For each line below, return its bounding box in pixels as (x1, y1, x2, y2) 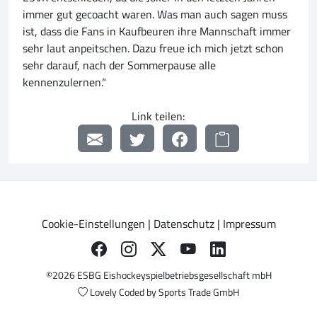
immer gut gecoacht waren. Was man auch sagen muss (23, 4, 287, 25)
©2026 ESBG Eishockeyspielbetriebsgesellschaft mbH (45, 266, 272, 285)
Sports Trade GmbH (158, 283, 239, 302)
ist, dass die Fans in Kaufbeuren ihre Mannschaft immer (23, 21, 291, 42)
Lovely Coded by (88, 283, 158, 302)
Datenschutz (153, 213, 214, 235)
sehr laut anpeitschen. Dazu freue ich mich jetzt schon (23, 38, 284, 59)
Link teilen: (132, 105, 185, 127)
